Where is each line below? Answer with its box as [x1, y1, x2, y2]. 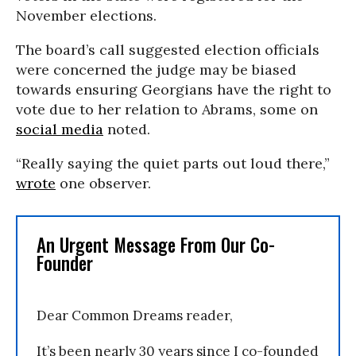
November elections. [16, 6, 157, 25]
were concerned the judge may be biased [16, 60, 296, 79]
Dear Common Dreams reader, [37, 307, 233, 324]
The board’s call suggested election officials [16, 41, 319, 59]
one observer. [56, 174, 151, 192]
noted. [103, 120, 150, 138]
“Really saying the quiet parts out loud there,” [16, 154, 330, 172]
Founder [37, 250, 93, 277]
